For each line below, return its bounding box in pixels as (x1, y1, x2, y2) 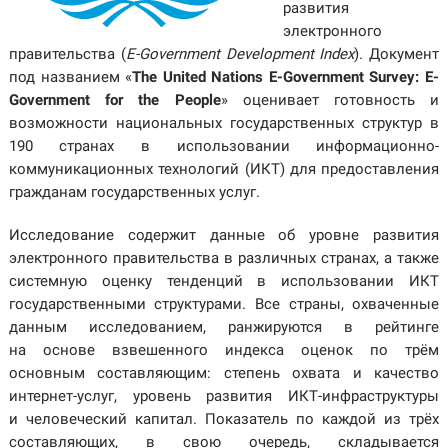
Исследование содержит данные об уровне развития (8, 226, 440, 244)
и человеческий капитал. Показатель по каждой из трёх (8, 410, 440, 428)
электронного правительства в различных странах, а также (8, 249, 440, 267)
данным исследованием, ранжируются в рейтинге (8, 318, 440, 336)
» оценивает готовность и (220, 91, 440, 109)
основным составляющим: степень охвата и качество (8, 364, 440, 382)
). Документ (354, 45, 440, 63)
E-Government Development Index (125, 45, 355, 63)
